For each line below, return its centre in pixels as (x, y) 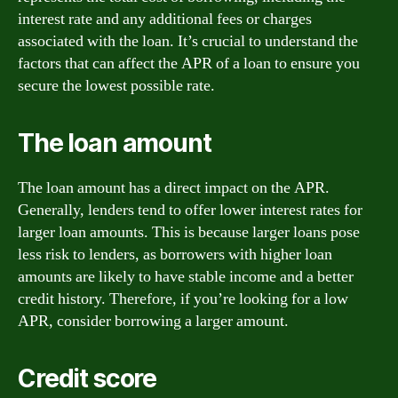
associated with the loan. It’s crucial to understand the (188, 41)
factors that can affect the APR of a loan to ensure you (189, 63)
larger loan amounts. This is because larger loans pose (189, 232)
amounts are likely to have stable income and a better (186, 276)
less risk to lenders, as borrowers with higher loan (175, 254)
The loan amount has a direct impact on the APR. (174, 187)
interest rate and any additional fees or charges (165, 19)
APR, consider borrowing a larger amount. (153, 321)
